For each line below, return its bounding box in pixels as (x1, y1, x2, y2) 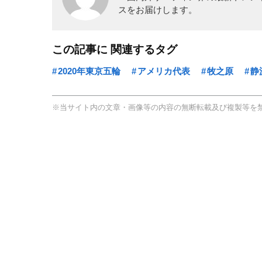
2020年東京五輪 (58, 66, 120, 77)
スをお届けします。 (118, 4, 198, 15)
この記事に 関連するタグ (52, 43, 177, 56)
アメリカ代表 (137, 66, 190, 77)
